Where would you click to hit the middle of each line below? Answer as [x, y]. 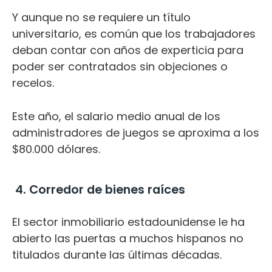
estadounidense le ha [185, 222]
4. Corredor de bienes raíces [99, 189]
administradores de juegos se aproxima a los [136, 132]
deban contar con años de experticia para [128, 50]
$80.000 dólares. [56, 149]
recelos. [35, 83]
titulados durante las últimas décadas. [118, 254]
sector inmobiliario [74, 222]
